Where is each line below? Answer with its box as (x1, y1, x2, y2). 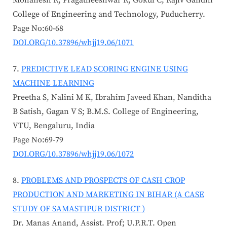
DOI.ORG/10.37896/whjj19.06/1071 (13, 37, 134, 48)
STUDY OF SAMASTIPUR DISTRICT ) (13, 204, 145, 214)
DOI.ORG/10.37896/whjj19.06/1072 (13, 149, 134, 160)
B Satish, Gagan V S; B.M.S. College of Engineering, (13, 106, 199, 117)
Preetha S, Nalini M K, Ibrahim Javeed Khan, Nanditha (13, 92, 211, 103)
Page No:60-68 (13, 23, 63, 34)
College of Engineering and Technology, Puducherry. (13, 9, 205, 20)
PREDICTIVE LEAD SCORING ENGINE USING (21, 64, 188, 74)
